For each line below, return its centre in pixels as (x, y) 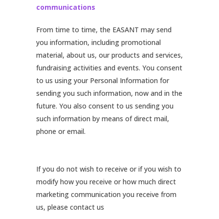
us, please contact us (70, 207)
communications (66, 7)
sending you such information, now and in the (109, 93)
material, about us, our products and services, (109, 55)
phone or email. (61, 131)
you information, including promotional (99, 42)
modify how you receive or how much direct (106, 182)
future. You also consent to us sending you (105, 106)
